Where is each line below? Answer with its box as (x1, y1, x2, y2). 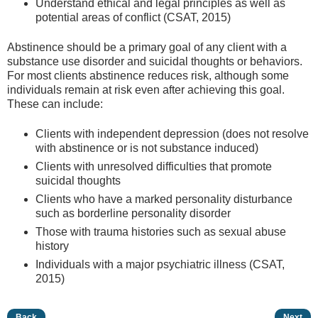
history (35, 240, 69, 253)
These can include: (7, 98, 103, 111)
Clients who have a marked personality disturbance (35, 193, 292, 206)
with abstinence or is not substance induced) (35, 142, 258, 155)
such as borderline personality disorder (35, 207, 231, 220)
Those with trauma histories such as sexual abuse (35, 226, 286, 238)
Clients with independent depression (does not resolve (35, 128, 309, 141)
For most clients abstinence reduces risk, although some (7, 70, 289, 82)
